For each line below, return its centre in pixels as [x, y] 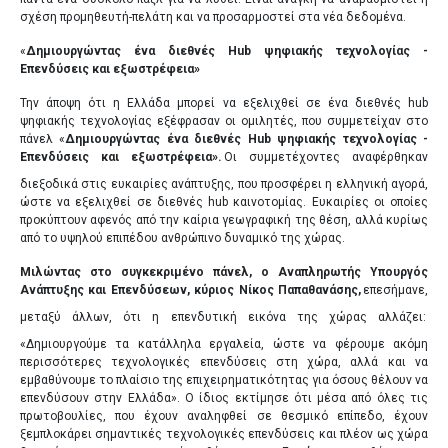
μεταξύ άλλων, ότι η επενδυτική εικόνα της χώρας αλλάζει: [223, 316]
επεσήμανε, [395, 289]
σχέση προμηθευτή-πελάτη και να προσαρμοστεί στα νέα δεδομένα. [214, 16]
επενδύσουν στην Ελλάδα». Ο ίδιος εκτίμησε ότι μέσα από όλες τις [224, 397]
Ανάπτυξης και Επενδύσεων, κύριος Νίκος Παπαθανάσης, [190, 289]
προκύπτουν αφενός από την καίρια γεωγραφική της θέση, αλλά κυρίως [224, 219]
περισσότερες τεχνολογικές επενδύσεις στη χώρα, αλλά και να [224, 361]
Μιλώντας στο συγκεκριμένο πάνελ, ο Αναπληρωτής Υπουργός [224, 271]
